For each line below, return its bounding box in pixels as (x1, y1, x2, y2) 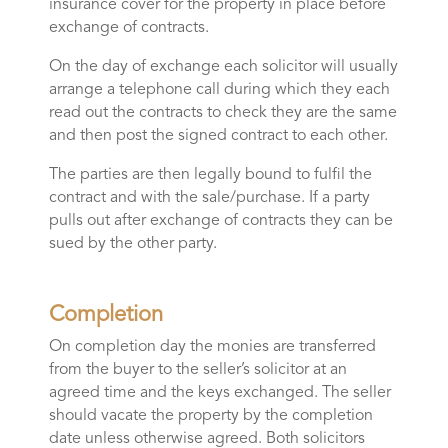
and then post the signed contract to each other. (48, 128, 388, 145)
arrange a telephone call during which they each (48, 82, 390, 99)
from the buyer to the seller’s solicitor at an (48, 362, 347, 379)
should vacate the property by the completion (48, 408, 373, 425)
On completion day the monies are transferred (48, 339, 376, 356)
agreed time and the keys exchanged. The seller (48, 385, 391, 402)
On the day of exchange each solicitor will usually (48, 59, 398, 76)
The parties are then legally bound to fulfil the (48, 167, 372, 184)
